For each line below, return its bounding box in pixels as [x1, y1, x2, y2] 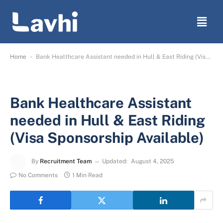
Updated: [102, 158, 127, 165]
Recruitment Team [40, 158, 92, 165]
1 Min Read [72, 172, 103, 179]
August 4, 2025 [131, 158, 174, 165]
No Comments [18, 172, 58, 179]
